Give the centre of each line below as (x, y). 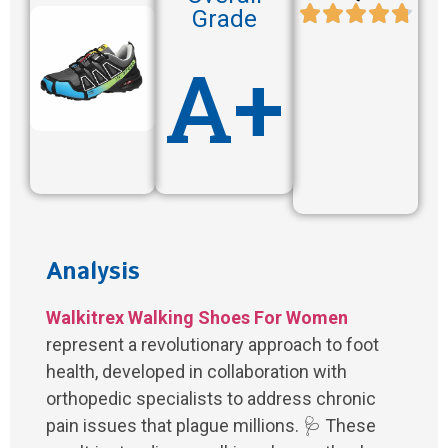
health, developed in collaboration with (196, 372)
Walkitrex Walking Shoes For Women (197, 318)
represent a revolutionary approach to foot (212, 345)
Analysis (93, 272)
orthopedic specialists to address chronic (211, 399)
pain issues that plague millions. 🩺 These (211, 426)
